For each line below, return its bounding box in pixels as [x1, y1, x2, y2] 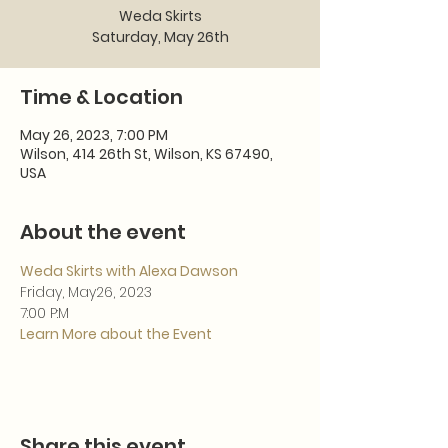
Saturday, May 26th [91, 27, 229, 47]
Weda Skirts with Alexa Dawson [20, 261, 238, 281]
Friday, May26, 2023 [20, 282, 152, 302]
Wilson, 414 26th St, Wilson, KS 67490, [20, 144, 273, 164]
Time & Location [20, 83, 183, 111]
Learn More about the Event [20, 324, 212, 344]
